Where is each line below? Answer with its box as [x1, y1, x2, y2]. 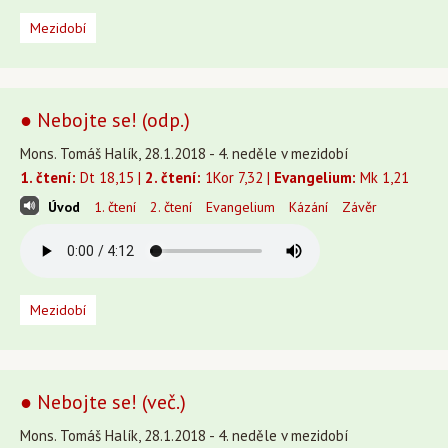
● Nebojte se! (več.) [20, 389, 186, 415]
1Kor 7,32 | [201, 168, 274, 187]
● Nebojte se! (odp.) [20, 107, 190, 133]
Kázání [289, 198, 328, 216]
